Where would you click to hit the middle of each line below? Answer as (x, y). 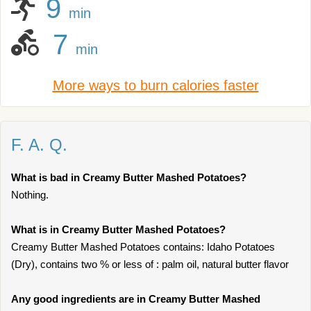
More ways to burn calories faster (155, 85)
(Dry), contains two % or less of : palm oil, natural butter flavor (150, 264)
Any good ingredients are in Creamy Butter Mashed (136, 299)
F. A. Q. (39, 145)
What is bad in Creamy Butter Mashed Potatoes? (129, 177)
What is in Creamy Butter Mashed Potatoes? (118, 229)
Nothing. (30, 195)
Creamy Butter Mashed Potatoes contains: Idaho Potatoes (143, 247)
